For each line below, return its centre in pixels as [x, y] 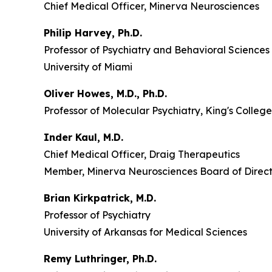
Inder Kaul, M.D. [83, 137]
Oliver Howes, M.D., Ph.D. [105, 93]
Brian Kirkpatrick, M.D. [100, 198]
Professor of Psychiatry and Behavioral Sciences [157, 49]
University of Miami [88, 66]
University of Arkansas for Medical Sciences [145, 232]
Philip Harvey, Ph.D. [93, 32]
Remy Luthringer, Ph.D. [100, 258]
